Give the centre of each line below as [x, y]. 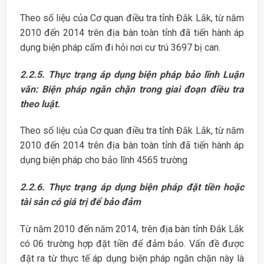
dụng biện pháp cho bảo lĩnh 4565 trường [103, 160]
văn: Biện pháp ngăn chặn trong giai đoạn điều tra [132, 89]
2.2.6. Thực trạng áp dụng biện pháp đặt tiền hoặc [132, 187]
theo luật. [40, 104]
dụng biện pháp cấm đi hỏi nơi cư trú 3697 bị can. [120, 47]
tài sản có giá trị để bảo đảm [80, 202]
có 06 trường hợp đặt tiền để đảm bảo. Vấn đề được [132, 243]
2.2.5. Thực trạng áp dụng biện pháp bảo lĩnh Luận [132, 74]
